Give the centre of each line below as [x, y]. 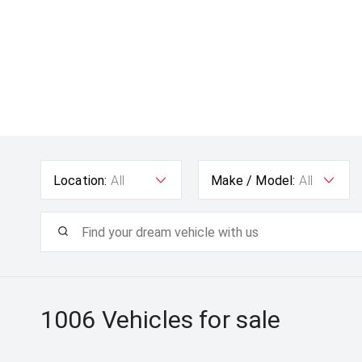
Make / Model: [253, 181]
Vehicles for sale [188, 320]
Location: [80, 181]
